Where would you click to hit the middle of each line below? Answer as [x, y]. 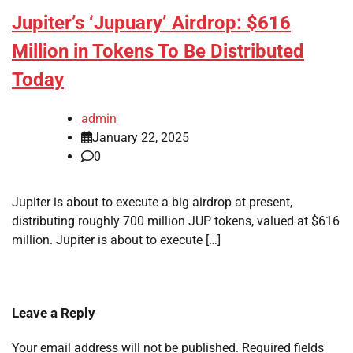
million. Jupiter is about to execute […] [116, 240]
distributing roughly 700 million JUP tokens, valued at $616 [176, 221]
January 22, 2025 [141, 138]
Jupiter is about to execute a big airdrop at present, [152, 203]
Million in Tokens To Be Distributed [158, 52]
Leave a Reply [54, 313]
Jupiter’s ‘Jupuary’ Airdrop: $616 [151, 23]
